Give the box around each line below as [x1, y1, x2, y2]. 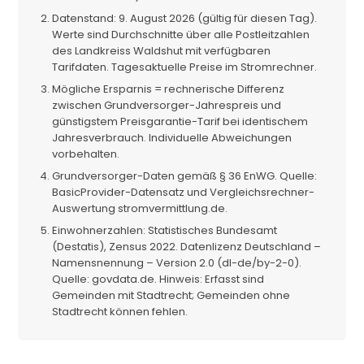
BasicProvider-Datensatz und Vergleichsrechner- [52, 184, 315, 200]
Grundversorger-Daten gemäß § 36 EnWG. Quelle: [52, 167, 318, 184]
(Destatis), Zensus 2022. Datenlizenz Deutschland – [52, 238, 322, 254]
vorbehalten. [52, 145, 120, 162]
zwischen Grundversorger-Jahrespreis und [52, 97, 282, 113]
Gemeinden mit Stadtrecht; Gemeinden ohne [52, 287, 291, 303]
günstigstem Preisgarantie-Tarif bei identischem [52, 113, 309, 129]
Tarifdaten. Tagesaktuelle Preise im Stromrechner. [52, 58, 318, 75]
